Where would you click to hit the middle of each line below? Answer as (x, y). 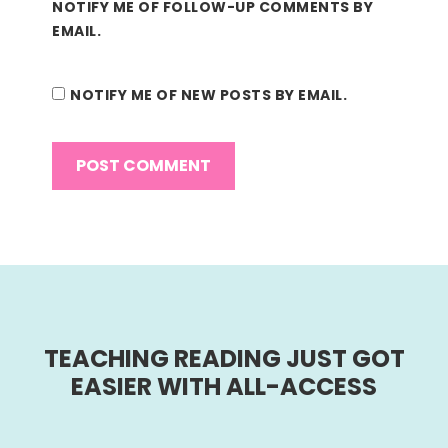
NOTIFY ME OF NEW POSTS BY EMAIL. (209, 94)
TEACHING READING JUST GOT (224, 359)
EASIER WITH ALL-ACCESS (224, 387)
